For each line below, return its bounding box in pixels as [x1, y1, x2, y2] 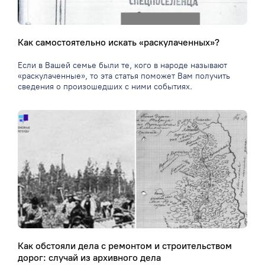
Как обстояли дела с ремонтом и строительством [18, 240, 232, 252]
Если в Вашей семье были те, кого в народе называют [18, 60, 227, 71]
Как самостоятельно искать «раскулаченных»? [18, 37, 219, 49]
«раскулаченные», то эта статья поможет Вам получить [18, 71, 230, 82]
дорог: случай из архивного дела [18, 252, 161, 264]
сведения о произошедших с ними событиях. [18, 82, 192, 92]
